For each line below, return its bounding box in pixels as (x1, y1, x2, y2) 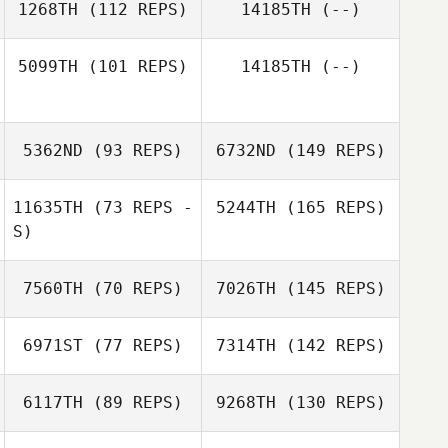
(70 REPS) (83, 279, 183, 298)
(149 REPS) (275, 141, 386, 160)
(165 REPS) (275, 198, 386, 217)
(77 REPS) (83, 336, 183, 355)
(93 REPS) (83, 141, 183, 160)
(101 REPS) (78, 57, 188, 76)
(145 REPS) (275, 279, 386, 298)
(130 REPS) (275, 393, 386, 412)
